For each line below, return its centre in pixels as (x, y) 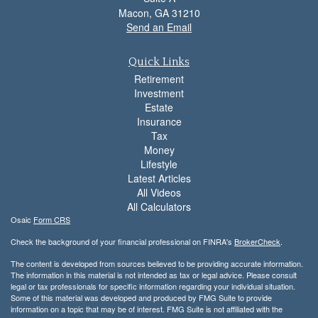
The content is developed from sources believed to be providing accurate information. (157, 263)
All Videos (159, 192)
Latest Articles (159, 178)
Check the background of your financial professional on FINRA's (122, 241)
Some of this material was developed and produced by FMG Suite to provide (141, 297)
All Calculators (159, 206)
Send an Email (159, 27)
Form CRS (52, 219)
